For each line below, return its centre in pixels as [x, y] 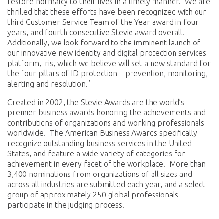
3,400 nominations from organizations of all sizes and [100, 174]
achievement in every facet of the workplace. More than [107, 164]
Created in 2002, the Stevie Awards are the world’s [96, 102]
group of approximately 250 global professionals [93, 195]
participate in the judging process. [66, 205]
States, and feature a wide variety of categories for [96, 153]
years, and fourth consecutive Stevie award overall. [96, 32]
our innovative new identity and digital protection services [107, 53]
